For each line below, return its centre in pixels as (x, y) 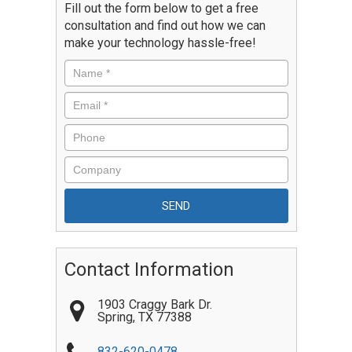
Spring (115, 317)
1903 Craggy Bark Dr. (154, 304)
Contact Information (149, 269)
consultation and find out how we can (165, 26)
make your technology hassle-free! (160, 43)
